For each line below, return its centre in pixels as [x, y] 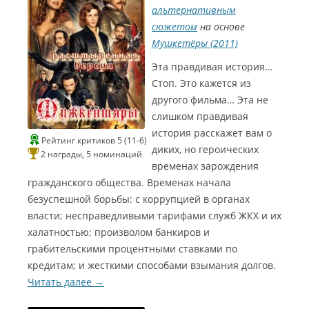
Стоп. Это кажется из [201, 83]
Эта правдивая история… [212, 67]
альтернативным [194, 10]
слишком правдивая [200, 116]
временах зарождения [205, 166]
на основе [221, 27]
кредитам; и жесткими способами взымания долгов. [152, 265]
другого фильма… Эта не [210, 100]
